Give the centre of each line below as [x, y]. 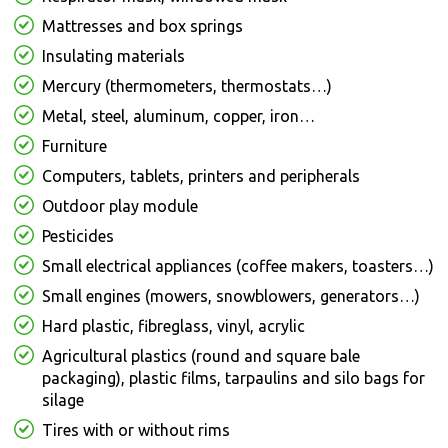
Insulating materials [113, 56]
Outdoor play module [120, 206]
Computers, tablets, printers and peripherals [201, 176]
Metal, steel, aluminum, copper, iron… [178, 116]
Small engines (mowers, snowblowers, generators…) [231, 296]
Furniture [74, 146]
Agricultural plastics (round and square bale [201, 356]
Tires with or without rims [136, 430]
